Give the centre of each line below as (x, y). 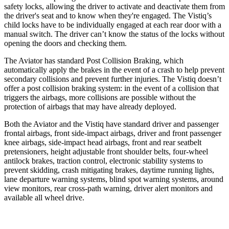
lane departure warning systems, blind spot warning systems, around (114, 179)
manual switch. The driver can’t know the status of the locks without (114, 34)
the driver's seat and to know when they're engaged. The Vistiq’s (108, 15)
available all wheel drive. (44, 197)
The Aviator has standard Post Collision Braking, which (94, 60)
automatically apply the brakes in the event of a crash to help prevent (114, 70)
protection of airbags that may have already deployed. (90, 106)
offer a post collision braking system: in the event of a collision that (111, 88)
